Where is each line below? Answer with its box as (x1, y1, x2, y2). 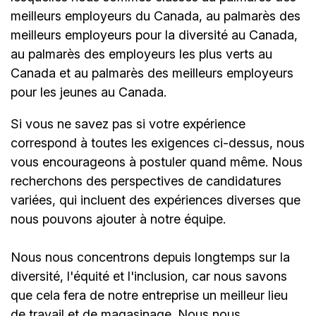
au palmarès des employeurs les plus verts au (11, 47, 272, 62)
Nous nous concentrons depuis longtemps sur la (11, 250, 290, 265)
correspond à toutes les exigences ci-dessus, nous (11, 135, 305, 151)
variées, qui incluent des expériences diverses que (11, 193, 300, 208)
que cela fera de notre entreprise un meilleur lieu (11, 288, 288, 303)
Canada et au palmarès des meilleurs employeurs (11, 66, 293, 81)
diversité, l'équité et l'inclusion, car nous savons (11, 269, 287, 284)
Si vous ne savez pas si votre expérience (11, 116, 245, 132)
